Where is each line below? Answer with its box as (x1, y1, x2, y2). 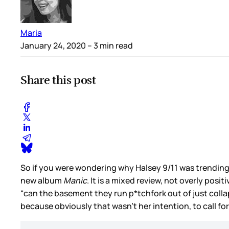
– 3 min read (86, 39, 133, 51)
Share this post (20, 73, 96, 87)
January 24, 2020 (20, 39, 86, 51)
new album (20, 175, 62, 187)
